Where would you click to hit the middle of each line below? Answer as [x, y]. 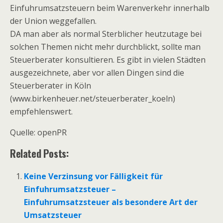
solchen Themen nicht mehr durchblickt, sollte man [105, 47]
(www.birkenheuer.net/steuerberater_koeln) [93, 99]
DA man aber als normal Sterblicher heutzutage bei [106, 34]
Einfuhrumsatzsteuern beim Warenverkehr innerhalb [110, 8]
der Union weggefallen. [53, 21]
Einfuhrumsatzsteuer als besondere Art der [111, 202]
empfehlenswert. [41, 111]
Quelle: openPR [38, 132]
